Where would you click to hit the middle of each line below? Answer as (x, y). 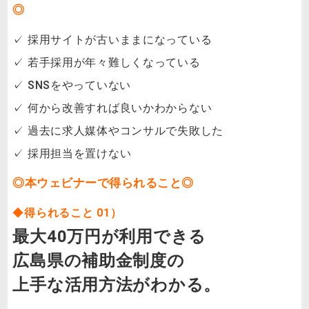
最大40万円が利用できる (109, 237)
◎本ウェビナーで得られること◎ (103, 183)
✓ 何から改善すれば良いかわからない (112, 108)
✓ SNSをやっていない (72, 86)
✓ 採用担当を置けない (72, 154)
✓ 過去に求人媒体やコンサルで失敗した (118, 131)
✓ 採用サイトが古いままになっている (112, 40)
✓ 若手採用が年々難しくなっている (107, 63)
